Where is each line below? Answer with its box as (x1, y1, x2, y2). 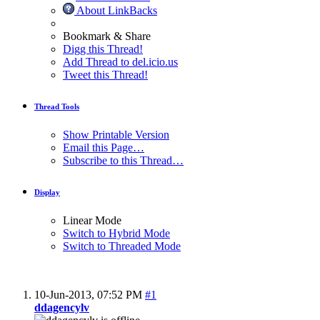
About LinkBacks (74, 4, 157, 17)
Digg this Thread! (63, 43, 143, 56)
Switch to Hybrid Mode (63, 227, 170, 240)
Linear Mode (63, 214, 121, 227)
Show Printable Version (63, 129, 169, 141)
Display (34, 188, 60, 197)
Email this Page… (63, 141, 144, 154)
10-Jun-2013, (34, 289, 97, 301)
